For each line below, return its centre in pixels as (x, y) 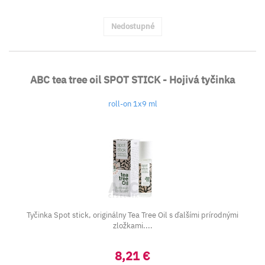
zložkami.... (132, 226)
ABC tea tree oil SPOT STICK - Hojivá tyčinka (132, 80)
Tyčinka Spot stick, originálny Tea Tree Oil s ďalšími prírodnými (132, 215)
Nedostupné (132, 26)
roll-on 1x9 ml (132, 104)
